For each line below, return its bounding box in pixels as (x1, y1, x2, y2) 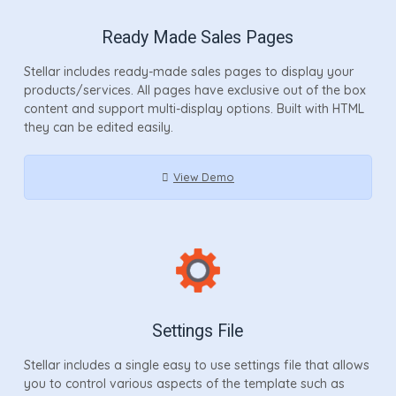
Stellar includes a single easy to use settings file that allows (23, 356, 369, 373)
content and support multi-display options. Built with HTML (23, 100, 364, 117)
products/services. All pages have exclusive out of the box (23, 81, 366, 98)
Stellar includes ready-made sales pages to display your (23, 63, 354, 80)
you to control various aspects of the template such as (23, 375, 345, 392)
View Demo (172, 169, 234, 184)
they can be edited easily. (23, 118, 173, 135)
